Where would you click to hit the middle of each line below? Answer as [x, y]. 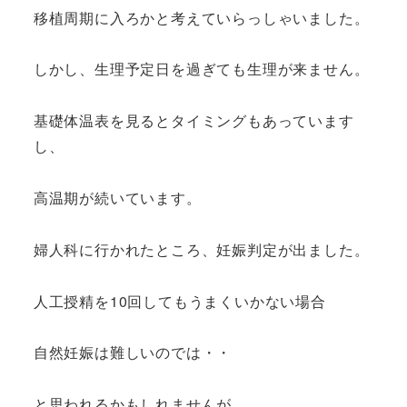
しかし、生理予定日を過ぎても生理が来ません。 [201, 69]
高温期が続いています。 [117, 198]
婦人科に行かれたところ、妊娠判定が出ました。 [201, 249]
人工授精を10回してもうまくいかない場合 [179, 301]
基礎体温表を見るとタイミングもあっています [194, 121]
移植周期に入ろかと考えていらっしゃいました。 [201, 17]
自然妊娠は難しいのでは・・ [133, 352]
